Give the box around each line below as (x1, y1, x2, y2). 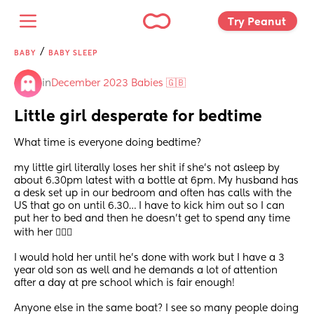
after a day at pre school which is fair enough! (14, 278, 238, 289)
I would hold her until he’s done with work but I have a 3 (14, 253, 285, 264)
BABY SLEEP (48, 50, 97, 57)
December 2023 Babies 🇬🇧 (51, 78, 186, 88)
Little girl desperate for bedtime (14, 109, 262, 125)
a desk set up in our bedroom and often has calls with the (14, 189, 292, 199)
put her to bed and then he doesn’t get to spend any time (14, 214, 290, 224)
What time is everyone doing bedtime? (14, 138, 204, 149)
